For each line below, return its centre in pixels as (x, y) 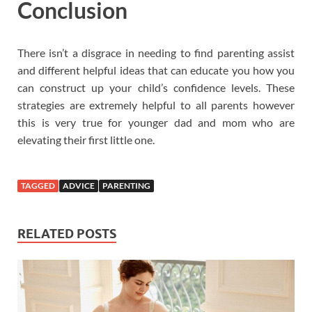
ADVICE (79, 186)
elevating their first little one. (86, 140)
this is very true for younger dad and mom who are (156, 123)
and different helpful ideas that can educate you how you (156, 70)
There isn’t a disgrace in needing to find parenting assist (156, 53)
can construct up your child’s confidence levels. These (156, 88)
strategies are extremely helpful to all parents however (156, 105)
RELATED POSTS (67, 234)
